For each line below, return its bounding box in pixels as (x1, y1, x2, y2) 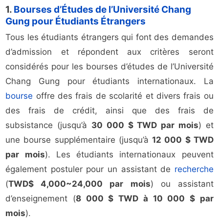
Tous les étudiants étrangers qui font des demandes (5, 32, 214, 43)
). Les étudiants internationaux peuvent (44, 150, 214, 160)
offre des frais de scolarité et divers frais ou (33, 91, 214, 101)
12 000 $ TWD (152, 135, 214, 145)
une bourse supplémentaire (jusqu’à (5, 135, 153, 145)
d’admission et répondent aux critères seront (5, 47, 214, 57)
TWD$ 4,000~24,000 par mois (8, 179, 151, 189)
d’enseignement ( (5, 194, 76, 204)
